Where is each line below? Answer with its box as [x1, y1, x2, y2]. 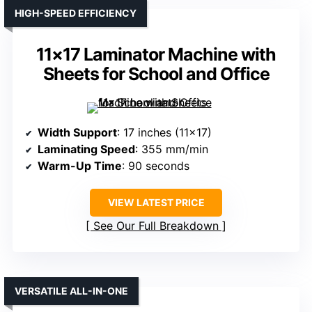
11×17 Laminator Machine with [36, 44, 276, 65]
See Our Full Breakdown [93, 219, 219, 233]
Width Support [38, 125, 117, 140]
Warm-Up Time [38, 159, 122, 173]
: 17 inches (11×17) [117, 125, 212, 140]
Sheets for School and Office [42, 63, 270, 85]
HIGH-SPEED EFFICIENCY [15, 7, 136, 19]
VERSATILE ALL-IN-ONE [15, 285, 128, 297]
